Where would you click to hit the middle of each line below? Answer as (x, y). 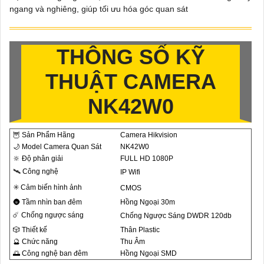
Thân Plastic (140, 230)
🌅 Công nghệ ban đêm (50, 253)
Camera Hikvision (149, 135)
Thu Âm (133, 241)
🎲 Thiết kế (30, 230)
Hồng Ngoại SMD (148, 253)
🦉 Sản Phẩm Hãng (44, 135)
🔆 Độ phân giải (38, 158)
